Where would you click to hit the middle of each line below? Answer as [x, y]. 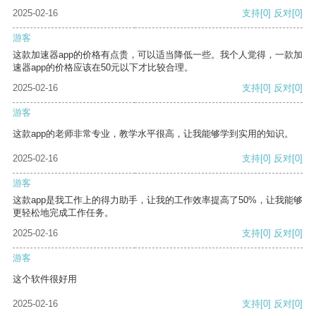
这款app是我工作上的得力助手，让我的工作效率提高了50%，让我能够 [158, 200]
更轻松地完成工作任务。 [63, 213]
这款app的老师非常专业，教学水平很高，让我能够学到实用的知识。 [153, 134]
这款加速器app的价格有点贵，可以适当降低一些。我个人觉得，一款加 [158, 55]
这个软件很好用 [45, 279]
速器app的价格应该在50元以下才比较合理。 [103, 68]
